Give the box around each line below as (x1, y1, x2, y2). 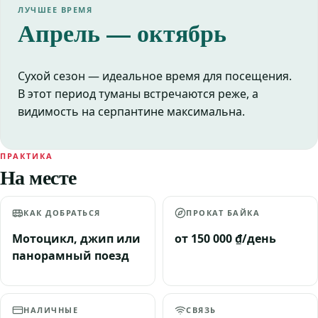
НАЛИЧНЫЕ (23, 305, 79, 315)
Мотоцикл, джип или (12, 231, 141, 246)
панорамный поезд (12, 248, 129, 263)
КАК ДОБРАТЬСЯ (23, 207, 102, 218)
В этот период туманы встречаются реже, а (18, 86, 258, 102)
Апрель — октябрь (18, 15, 226, 50)
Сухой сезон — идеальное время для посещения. (18, 68, 292, 84)
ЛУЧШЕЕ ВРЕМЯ (18, 4, 93, 15)
